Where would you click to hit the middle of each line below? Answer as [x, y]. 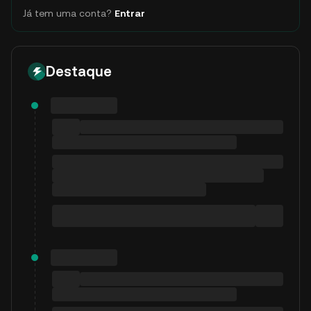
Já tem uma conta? [67, 13]
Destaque [79, 71]
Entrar [130, 13]
